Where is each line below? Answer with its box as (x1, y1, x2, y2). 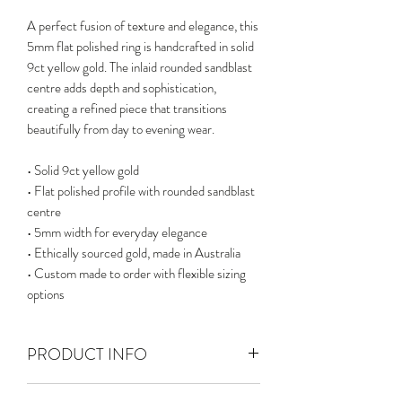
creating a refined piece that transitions (27, 99, 227, 118)
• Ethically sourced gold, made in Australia (27, 243, 240, 263)
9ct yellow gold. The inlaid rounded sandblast (27, 57, 252, 77)
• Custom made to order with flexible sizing (27, 264, 246, 284)
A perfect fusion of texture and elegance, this (27, 16, 258, 36)
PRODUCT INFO (27, 343, 147, 366)
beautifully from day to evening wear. (27, 119, 214, 139)
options (27, 284, 65, 304)
